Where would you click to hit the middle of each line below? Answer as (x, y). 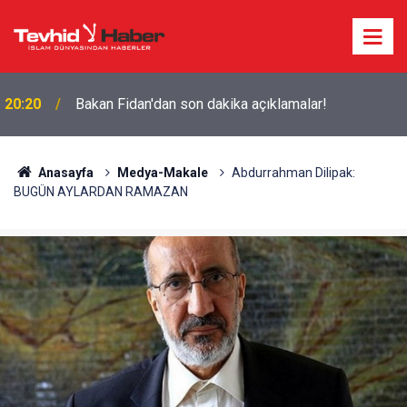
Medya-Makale (162, 173)
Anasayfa (64, 173)
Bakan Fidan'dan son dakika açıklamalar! (201, 104)
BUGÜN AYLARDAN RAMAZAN (101, 192)
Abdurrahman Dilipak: (293, 173)
